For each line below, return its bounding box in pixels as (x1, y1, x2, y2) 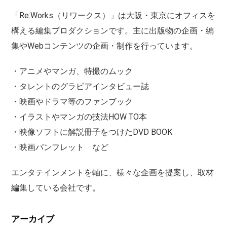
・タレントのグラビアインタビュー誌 (11, 81, 149, 91)
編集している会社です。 (11, 182, 100, 193)
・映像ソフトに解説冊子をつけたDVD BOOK (11, 127, 172, 137)
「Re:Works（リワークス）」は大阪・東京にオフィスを (11, 10, 215, 20)
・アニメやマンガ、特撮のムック (11, 66, 133, 76)
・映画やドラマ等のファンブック (11, 96, 133, 106)
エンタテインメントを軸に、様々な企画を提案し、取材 (11, 167, 214, 177)
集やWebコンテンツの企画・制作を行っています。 (11, 41, 198, 51)
